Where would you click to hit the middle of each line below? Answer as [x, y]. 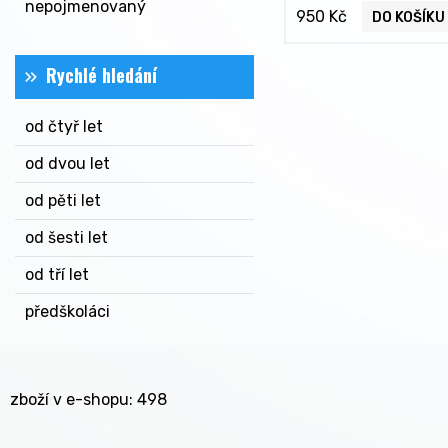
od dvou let [67, 163]
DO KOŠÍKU [408, 18]
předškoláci [67, 311]
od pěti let [63, 200]
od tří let [57, 274]
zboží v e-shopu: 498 [88, 399]
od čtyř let [64, 126]
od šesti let [66, 237]
